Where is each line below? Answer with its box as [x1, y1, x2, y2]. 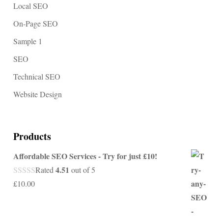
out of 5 [69, 164, 95, 175]
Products [13, 129, 51, 143]
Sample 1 [13, 36, 42, 47]
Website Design [13, 89, 62, 100]
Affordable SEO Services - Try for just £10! [13, 150, 157, 162]
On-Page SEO [13, 18, 58, 29]
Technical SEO [13, 71, 60, 82]
